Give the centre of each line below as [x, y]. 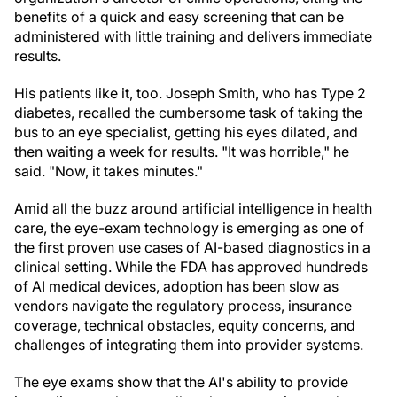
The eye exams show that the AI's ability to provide [181, 382]
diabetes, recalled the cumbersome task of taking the [188, 113]
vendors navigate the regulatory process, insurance [183, 306]
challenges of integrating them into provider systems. [189, 345]
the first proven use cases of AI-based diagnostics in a [192, 247]
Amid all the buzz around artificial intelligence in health [193, 208]
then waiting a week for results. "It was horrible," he [182, 152]
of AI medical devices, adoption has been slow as [176, 286]
